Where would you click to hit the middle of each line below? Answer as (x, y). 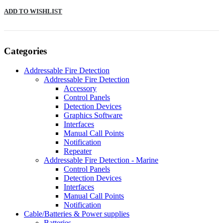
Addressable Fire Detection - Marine (101, 160)
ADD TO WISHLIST (33, 11)
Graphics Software (93, 115)
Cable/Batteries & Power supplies (77, 214)
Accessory (80, 88)
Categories (25, 51)
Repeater (78, 151)
